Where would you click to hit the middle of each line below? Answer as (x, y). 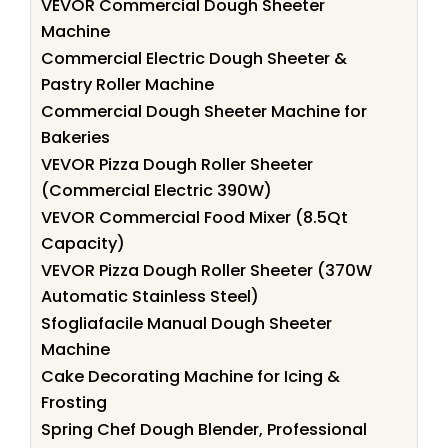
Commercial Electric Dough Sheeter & (194, 58)
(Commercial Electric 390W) (156, 190)
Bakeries (75, 137)
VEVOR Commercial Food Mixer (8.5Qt (194, 217)
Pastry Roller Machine (127, 84)
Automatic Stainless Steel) (150, 296)
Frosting (74, 402)
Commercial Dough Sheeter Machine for (204, 111)
